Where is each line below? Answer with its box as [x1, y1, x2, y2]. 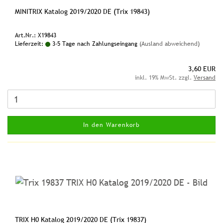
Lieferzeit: [15, 39, 45, 48]
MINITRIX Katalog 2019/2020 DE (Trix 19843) [15, 7, 150, 16]
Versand [194, 73, 216, 82]
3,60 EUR [188, 64, 216, 73]
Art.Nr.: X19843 [15, 31, 56, 40]
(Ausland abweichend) [139, 39, 200, 48]
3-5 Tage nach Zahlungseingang [50, 39, 137, 48]
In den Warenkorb [83, 120, 140, 129]
